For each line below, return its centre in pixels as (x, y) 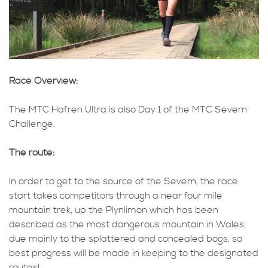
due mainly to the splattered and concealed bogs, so (126, 239)
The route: (32, 153)
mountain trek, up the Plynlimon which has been (114, 210)
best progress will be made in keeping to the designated (134, 253)
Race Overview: (43, 81)
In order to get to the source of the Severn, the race (124, 182)
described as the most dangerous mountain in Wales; (127, 225)
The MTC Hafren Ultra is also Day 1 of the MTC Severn (128, 110)
